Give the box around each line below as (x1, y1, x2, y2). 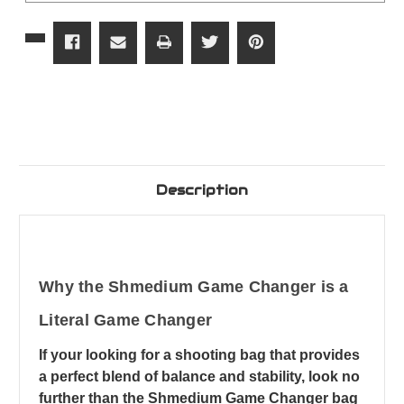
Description (156, 181, 248, 199)
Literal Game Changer (39, 311, 212, 330)
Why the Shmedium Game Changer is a (39, 278, 349, 297)
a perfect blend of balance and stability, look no (39, 369, 360, 385)
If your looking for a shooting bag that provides (39, 347, 360, 363)
